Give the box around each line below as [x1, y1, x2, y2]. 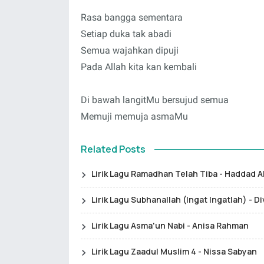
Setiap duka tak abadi [81, 28, 171, 39]
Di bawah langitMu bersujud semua [81, 94, 229, 105]
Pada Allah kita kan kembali [81, 61, 197, 72]
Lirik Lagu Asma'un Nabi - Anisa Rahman [91, 220, 249, 231]
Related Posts [81, 143, 146, 156]
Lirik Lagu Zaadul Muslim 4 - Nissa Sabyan [91, 246, 257, 257]
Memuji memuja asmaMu [81, 111, 188, 122]
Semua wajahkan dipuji [81, 45, 179, 56]
